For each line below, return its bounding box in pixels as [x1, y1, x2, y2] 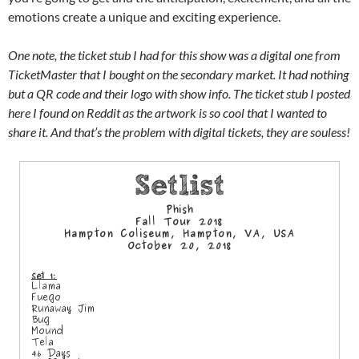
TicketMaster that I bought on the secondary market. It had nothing [8, 67, 349, 83]
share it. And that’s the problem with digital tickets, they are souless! [8, 124, 350, 140]
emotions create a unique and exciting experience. [8, 9, 280, 25]
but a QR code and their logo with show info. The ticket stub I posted [8, 86, 350, 102]
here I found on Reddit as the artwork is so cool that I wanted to [8, 105, 327, 121]
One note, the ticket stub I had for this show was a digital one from [8, 47, 341, 63]
